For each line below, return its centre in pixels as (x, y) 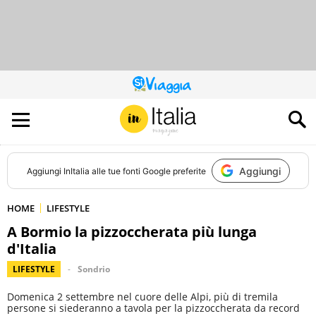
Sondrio (94, 269)
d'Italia (32, 249)
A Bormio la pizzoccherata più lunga (132, 232)
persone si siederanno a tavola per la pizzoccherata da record (153, 308)
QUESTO (174, 88)
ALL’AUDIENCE (183, 113)
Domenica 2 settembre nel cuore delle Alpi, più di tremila (142, 297)
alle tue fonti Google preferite (147, 171)
